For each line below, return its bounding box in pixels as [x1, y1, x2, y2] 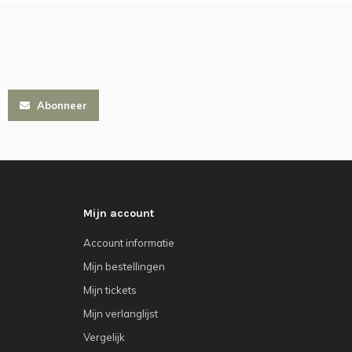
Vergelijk [83, 330, 125, 343]
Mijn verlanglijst [83, 306, 158, 320]
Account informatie [83, 236, 174, 249]
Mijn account [83, 206, 154, 220]
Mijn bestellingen [83, 259, 165, 273]
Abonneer [34, 98, 87, 112]
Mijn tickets [83, 283, 137, 296]
